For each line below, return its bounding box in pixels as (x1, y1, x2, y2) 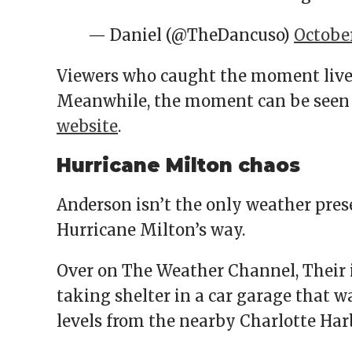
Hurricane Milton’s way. (57, 220, 249, 240)
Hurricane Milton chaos (57, 154, 300, 178)
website (57, 116, 118, 137)
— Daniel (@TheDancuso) (88, 25, 294, 46)
